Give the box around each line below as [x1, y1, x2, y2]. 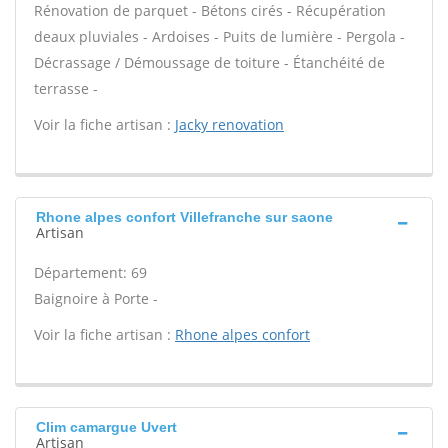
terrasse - [34, 79, 98, 98]
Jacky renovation [175, 115, 284, 134]
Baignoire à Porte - [34, 289, 158, 308]
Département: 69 [34, 263, 147, 282]
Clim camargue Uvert [36, 419, 177, 435]
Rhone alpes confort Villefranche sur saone [36, 209, 333, 225]
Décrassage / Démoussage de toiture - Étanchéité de [34, 53, 385, 72]
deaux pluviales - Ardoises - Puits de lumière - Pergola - [34, 27, 405, 46]
